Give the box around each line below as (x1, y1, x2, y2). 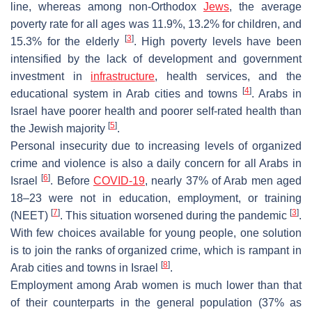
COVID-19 (93, 174, 146, 187)
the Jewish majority (10, 122, 108, 134)
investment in (10, 70, 91, 82)
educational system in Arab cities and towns (10, 87, 243, 100)
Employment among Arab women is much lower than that (10, 279, 302, 291)
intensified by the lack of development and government (10, 52, 302, 65)
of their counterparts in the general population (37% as (10, 296, 302, 309)
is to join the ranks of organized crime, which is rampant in (10, 244, 302, 256)
